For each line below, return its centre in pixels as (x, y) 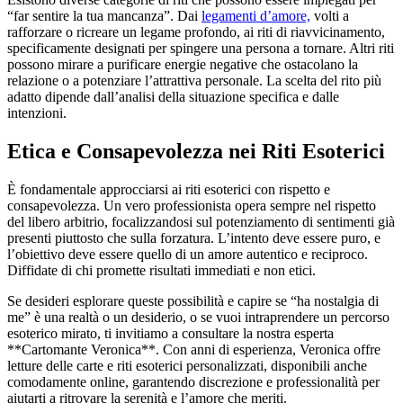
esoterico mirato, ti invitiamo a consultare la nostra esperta (170, 333)
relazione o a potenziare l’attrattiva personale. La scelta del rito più (194, 80)
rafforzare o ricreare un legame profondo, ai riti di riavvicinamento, (196, 31)
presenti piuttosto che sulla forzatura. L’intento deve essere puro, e (194, 237)
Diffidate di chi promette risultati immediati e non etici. (161, 270)
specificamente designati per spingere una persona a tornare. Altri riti (201, 48)
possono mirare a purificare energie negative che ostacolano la (183, 64)
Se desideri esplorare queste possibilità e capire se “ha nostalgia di (193, 300)
